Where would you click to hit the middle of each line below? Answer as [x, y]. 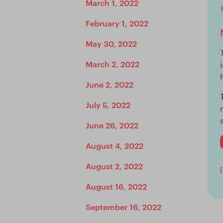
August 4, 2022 [114, 145]
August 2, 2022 [114, 166]
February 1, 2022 [117, 23]
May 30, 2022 [111, 43]
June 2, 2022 [110, 84]
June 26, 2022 [112, 125]
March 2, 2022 [112, 64]
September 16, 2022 [123, 207]
